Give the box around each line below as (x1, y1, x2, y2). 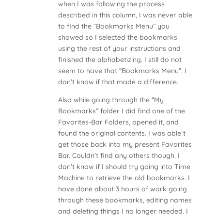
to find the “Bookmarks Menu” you (58, 21, 170, 31)
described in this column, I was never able (58, 10, 192, 19)
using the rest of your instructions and (58, 44, 181, 53)
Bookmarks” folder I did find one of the (58, 106, 185, 115)
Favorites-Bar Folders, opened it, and (58, 117, 179, 126)
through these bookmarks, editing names (58, 195, 192, 204)
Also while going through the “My (58, 95, 164, 104)
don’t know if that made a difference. (58, 77, 178, 86)
